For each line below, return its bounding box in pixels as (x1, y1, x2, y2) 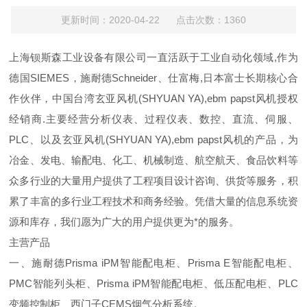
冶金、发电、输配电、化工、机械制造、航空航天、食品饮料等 (9, 154, 298, 166)
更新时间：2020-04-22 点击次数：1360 (60, 14, 246, 25)
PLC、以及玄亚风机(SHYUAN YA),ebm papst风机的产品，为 (9, 134, 298, 145)
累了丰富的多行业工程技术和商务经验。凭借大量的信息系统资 (9, 195, 298, 207)
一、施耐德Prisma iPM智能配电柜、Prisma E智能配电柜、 (9, 257, 298, 269)
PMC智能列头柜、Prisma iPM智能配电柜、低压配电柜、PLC (9, 278, 298, 289)
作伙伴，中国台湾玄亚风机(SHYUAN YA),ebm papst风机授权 (9, 93, 298, 104)
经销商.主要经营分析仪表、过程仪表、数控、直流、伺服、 (9, 113, 298, 125)
